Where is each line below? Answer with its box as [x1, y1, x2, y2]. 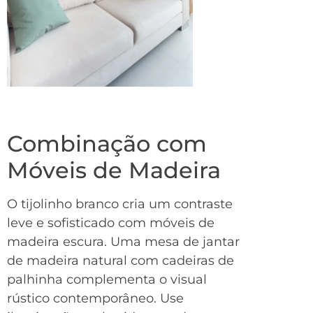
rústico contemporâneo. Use [7, 291, 184, 307]
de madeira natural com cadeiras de [7, 253, 234, 269]
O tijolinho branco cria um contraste [7, 196, 233, 212]
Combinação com [7, 130, 207, 158]
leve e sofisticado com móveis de [7, 215, 214, 231]
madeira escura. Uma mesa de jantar [7, 234, 240, 250]
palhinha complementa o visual [7, 272, 207, 288]
